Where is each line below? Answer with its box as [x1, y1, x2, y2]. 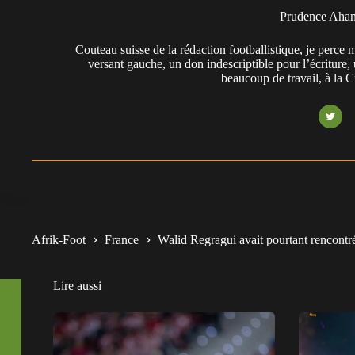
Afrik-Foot [32, 232, 86, 246]
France [105, 232, 139, 246]
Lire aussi [53, 278, 101, 292]
